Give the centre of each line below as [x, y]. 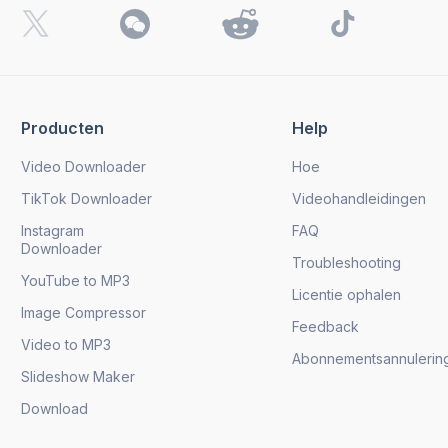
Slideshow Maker [78, 376]
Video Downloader [83, 166]
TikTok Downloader [86, 198]
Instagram [52, 230]
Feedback [325, 326]
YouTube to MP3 [75, 280]
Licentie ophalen [346, 294]
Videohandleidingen [359, 198]
